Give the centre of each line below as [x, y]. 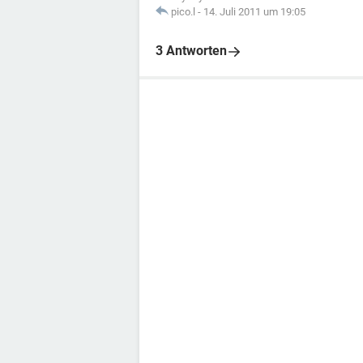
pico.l [183, 12]
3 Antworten [191, 51]
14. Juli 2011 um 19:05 [254, 12]
